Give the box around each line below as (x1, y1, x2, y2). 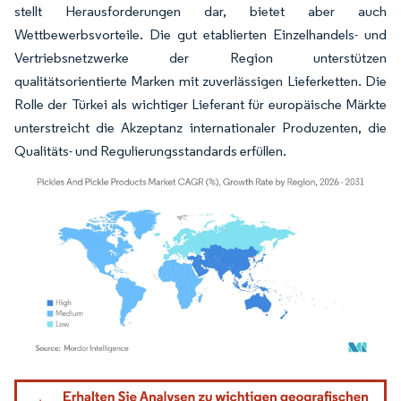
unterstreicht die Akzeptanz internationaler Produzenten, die (14, 118, 387, 136)
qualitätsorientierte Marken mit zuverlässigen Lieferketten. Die (14, 72, 387, 90)
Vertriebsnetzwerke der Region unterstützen (14, 48, 387, 66)
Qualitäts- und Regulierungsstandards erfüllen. (14, 141, 286, 159)
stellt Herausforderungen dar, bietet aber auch (14, 2, 387, 20)
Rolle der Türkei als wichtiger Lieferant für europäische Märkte (14, 95, 387, 113)
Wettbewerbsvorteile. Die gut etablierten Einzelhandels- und (14, 25, 387, 43)
